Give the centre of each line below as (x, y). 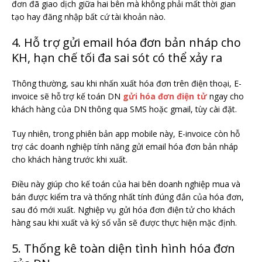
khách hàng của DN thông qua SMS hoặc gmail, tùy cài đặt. (124, 109)
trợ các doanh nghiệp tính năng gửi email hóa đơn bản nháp (125, 147)
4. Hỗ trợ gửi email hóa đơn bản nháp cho (126, 43)
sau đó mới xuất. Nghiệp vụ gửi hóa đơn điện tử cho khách (123, 210)
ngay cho (225, 96)
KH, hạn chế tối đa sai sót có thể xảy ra (117, 58)
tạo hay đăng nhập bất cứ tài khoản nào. (89, 17)
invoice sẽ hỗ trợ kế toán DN (67, 96)
